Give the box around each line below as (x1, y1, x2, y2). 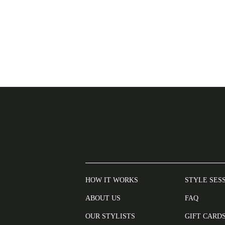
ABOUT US (85, 194, 121, 202)
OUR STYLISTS (85, 212, 136, 220)
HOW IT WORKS (85, 176, 139, 184)
